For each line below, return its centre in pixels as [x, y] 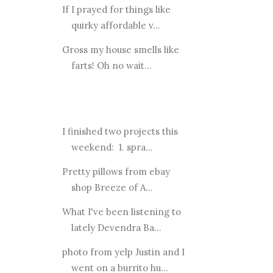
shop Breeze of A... [112, 188]
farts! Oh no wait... [111, 66]
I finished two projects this [120, 132]
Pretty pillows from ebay [116, 172]
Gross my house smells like [120, 50]
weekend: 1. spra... [112, 147]
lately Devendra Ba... [116, 228]
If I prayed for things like [116, 10]
